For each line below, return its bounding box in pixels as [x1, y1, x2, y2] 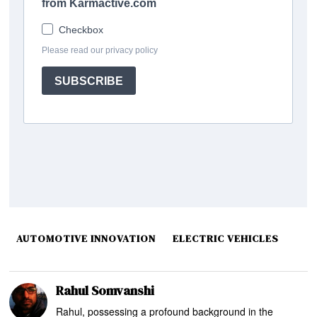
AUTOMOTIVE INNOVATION [16, 231, 156, 246]
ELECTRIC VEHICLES [173, 231, 279, 246]
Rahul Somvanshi [56, 281, 155, 299]
